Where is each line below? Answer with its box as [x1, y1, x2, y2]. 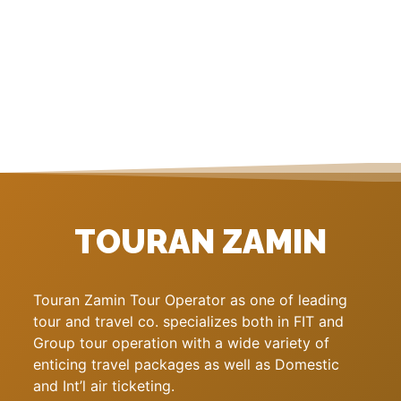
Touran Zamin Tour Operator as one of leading [33, 290, 347, 309]
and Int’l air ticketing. [33, 376, 175, 395]
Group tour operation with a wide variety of [33, 333, 329, 352]
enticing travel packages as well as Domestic [33, 354, 339, 373]
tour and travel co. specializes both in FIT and [33, 311, 344, 330]
